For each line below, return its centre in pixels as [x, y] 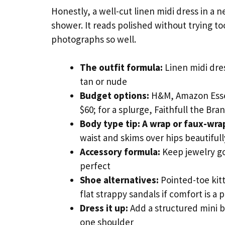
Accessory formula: [120, 152]
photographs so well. [94, 39]
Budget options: [115, 96]
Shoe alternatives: [119, 180]
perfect [95, 166]
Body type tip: [110, 124]
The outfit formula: [121, 68]
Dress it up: [104, 208]
